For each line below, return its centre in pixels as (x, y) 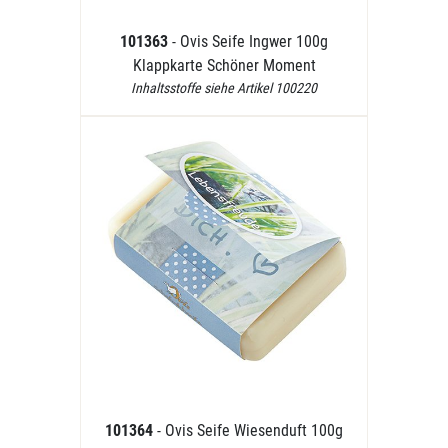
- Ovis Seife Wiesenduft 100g (250, 430)
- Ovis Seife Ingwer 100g (250, 41)
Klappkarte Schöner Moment (224, 65)
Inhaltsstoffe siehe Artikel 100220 (224, 88)
